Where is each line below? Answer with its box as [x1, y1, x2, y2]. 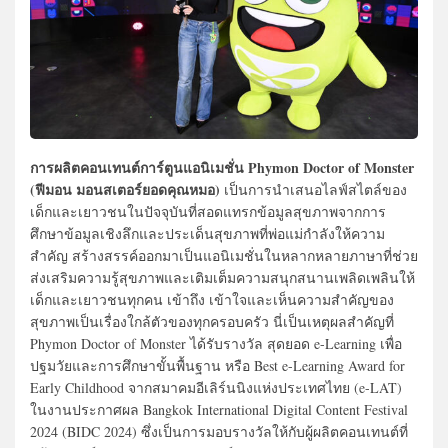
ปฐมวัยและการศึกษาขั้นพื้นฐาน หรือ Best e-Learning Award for [30, 356, 405, 376]
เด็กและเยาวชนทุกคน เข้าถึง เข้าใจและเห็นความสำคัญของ [30, 290, 394, 310]
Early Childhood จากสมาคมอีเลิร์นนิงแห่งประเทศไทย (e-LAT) [30, 378, 402, 398]
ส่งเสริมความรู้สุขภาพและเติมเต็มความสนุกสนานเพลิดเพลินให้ [30, 268, 415, 288]
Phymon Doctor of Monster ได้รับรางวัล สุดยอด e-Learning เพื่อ [30, 334, 402, 354]
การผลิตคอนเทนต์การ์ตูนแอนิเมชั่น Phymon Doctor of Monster [30, 157, 414, 179]
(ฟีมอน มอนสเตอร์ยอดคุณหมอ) [30, 179, 220, 201]
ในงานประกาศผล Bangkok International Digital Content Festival [30, 400, 408, 420]
